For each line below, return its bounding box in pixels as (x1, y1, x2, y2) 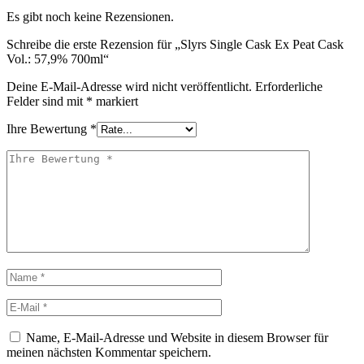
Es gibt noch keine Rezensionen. (6, 10, 174, 24)
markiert (93, 94, 138, 109)
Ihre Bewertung (6, 122, 90, 136)
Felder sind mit (6, 94, 86, 109)
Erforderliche (255, 80, 323, 94)
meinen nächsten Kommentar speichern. (6, 345, 211, 360)
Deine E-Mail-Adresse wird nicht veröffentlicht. (6, 80, 252, 94)
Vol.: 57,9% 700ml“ (6, 52, 109, 67)
